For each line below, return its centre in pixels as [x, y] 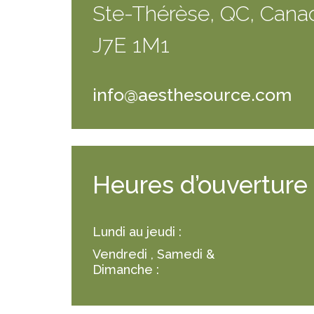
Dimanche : [126, 269]
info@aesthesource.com [192, 95]
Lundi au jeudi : [137, 232]
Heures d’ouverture [200, 185]
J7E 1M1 [131, 45]
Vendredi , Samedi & [153, 254]
